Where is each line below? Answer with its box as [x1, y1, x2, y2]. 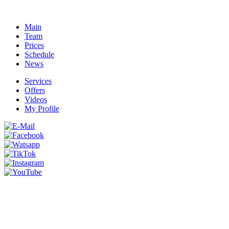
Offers [25, 86, 45, 95]
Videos [25, 95, 47, 104]
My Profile [25, 104, 59, 113]
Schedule [25, 50, 54, 59]
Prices [25, 41, 44, 50]
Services [25, 77, 52, 86]
